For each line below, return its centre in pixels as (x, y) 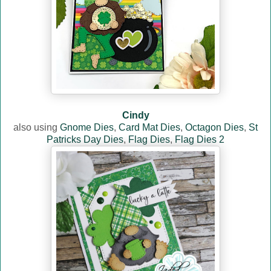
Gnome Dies (87, 128)
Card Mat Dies (149, 128)
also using (37, 128)
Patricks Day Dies (85, 140)
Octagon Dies (214, 128)
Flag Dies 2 (200, 140)
